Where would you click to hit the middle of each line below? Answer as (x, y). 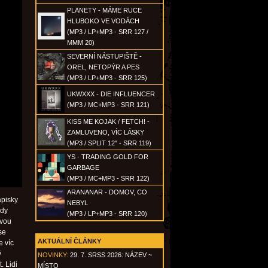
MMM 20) (81, 42)
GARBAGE (83, 167)
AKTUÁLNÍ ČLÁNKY (69, 241)
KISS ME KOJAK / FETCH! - (108, 121)
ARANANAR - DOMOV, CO (107, 192)
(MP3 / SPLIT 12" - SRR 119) (109, 143)
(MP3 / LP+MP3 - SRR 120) (107, 214)
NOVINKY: (53, 255)
